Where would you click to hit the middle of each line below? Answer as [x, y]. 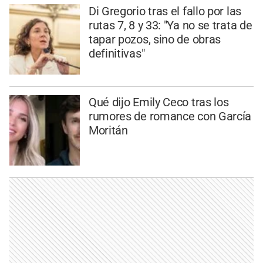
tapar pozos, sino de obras [155, 39]
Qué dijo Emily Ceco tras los [159, 102]
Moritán [108, 131]
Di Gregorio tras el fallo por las [165, 11]
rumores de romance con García [170, 117]
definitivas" [117, 53]
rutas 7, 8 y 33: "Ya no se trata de [170, 25]
